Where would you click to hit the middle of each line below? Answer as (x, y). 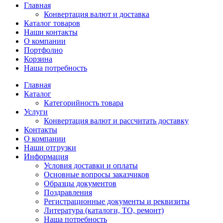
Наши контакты (51, 32)
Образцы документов (80, 183)
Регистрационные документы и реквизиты (117, 201)
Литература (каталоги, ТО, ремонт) (104, 210)
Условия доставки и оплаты (91, 165)
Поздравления (68, 192)
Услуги (36, 111)
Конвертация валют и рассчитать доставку (116, 120)
